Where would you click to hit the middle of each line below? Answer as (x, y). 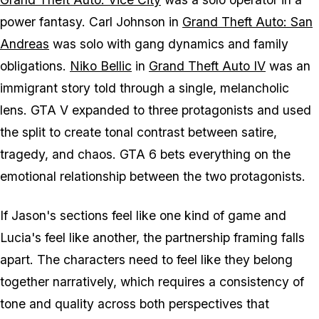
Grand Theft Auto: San (247, 21)
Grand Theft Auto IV (207, 66)
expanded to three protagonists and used (190, 110)
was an (288, 66)
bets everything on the (224, 154)
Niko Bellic (101, 66)
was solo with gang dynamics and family (169, 43)
